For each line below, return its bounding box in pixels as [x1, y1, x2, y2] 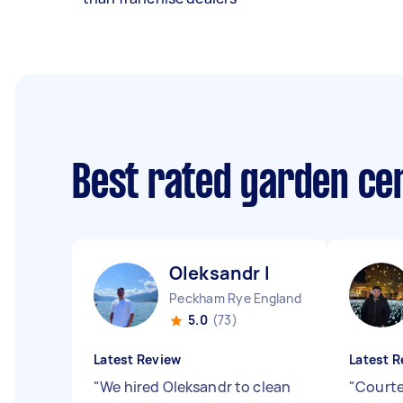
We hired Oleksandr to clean [100, 377, 291, 397]
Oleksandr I [169, 261, 270, 285]
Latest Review [94, 351, 182, 368]
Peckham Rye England [169, 290, 301, 307]
